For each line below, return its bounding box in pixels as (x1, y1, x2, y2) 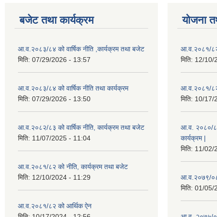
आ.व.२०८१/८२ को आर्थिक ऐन (18, 202, 92, 210)
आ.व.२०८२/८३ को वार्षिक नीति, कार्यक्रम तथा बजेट (18, 124, 144, 131)
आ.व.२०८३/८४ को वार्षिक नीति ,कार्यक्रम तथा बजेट (18, 45, 144, 53)
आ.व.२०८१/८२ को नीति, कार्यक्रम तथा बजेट (18, 163, 128, 170)
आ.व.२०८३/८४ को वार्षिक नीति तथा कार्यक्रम (18, 84, 128, 92)
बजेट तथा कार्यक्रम (19, 14, 93, 26)
